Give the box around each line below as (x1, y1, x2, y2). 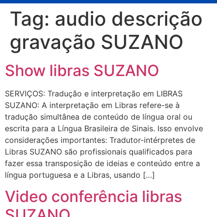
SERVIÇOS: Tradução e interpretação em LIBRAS (5, 88, 183, 98)
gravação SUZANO (10, 30, 184, 54)
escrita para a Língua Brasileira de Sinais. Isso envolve (5, 123, 203, 133)
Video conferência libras (5, 187, 182, 206)
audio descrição (55, 6, 202, 31)
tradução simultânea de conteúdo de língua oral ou (5, 111, 192, 122)
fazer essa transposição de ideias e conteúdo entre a (5, 158, 200, 168)
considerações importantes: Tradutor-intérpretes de (5, 135, 195, 145)
